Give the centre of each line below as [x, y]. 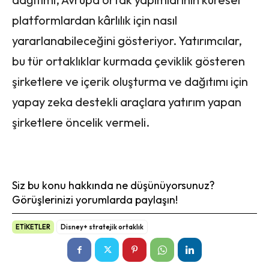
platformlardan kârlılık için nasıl [95, 20]
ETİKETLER [33, 227]
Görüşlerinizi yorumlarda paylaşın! [95, 199]
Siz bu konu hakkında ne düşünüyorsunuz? [113, 185]
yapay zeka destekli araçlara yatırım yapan [127, 101]
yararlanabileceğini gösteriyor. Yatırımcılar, [127, 40]
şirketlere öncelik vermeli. [81, 122]
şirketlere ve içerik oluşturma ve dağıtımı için [130, 81]
